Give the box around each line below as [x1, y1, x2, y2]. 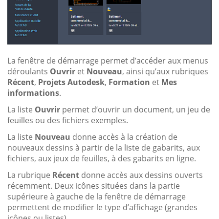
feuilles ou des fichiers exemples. [7, 114, 128, 126]
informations [7, 87, 59, 98]
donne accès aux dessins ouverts [79, 169, 203, 180]
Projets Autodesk [38, 76, 105, 88]
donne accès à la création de [70, 131, 177, 142]
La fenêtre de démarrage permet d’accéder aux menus [7, 55, 208, 66]
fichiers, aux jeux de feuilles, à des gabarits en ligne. [7, 153, 196, 164]
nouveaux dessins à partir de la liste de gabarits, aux [7, 142, 200, 153]
